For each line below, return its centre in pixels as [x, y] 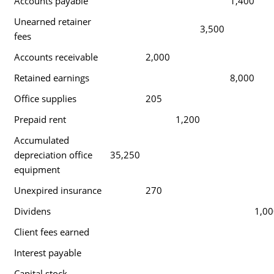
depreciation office [53, 155]
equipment [37, 169]
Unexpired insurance [57, 190]
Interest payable [47, 253]
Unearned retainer [52, 21]
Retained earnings [51, 78]
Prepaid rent [40, 119]
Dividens [32, 211]
